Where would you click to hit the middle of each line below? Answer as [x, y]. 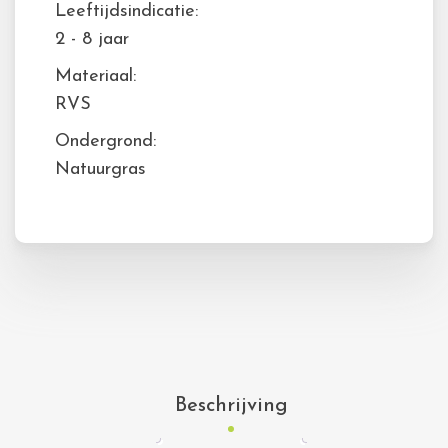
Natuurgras [100, 170]
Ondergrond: [105, 142]
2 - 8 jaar [92, 40]
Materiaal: [95, 77]
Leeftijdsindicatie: [126, 12]
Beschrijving [231, 406]
